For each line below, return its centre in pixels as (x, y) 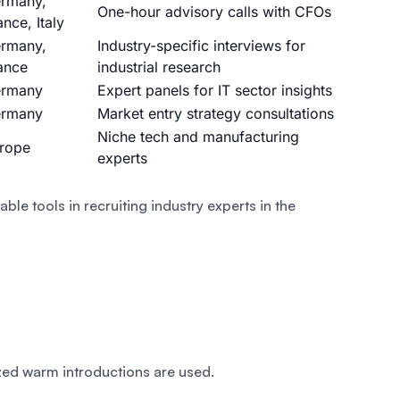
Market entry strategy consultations (216, 113)
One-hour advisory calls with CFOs (214, 11)
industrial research (159, 67)
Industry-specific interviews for (201, 45)
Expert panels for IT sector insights (215, 90)
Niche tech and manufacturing (198, 136)
